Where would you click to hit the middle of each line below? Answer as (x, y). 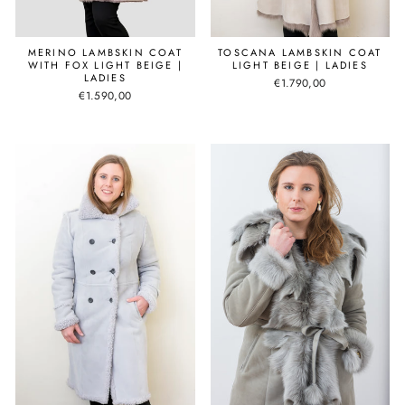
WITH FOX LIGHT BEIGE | (105, 66)
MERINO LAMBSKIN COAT (105, 53)
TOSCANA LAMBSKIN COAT (300, 53)
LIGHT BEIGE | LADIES (300, 66)
